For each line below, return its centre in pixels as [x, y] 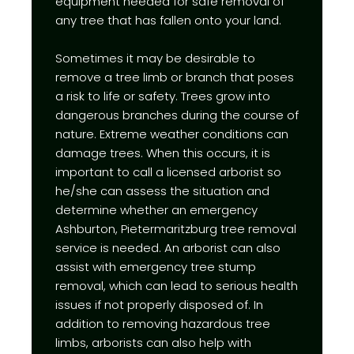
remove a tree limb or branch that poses [175, 77]
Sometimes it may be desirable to [155, 58]
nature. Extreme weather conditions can [172, 134]
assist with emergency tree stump [156, 266]
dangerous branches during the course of [177, 115]
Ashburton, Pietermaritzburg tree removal [176, 228]
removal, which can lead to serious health [177, 285]
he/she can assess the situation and [162, 190]
